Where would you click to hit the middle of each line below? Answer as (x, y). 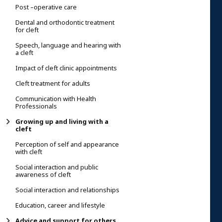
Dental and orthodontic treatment (65, 22)
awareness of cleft (43, 174)
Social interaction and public (57, 167)
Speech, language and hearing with (68, 45)
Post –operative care (46, 7)
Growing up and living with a (62, 121)
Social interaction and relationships (67, 190)
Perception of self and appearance (67, 144)
